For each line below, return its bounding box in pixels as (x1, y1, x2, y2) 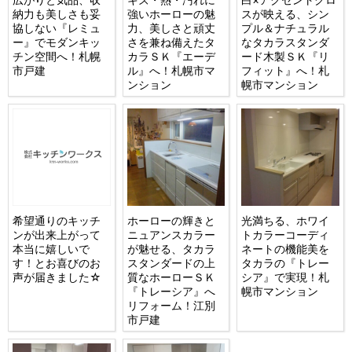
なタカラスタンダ (241, 35, 330, 49)
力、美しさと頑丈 (126, 20, 215, 35)
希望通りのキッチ (13, 214, 101, 228)
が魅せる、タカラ (126, 242, 215, 256)
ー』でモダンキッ (13, 35, 101, 49)
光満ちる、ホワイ (241, 214, 330, 228)
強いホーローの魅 (126, 6, 215, 20)
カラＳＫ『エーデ (126, 49, 215, 63)
